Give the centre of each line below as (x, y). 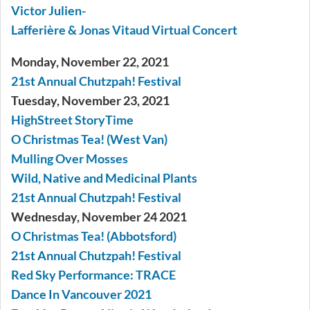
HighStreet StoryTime (72, 120)
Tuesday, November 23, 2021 (90, 101)
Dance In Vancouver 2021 (81, 294)
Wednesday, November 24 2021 (99, 217)
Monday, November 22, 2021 (90, 62)
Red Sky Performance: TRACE (93, 275)
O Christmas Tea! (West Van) (89, 139)
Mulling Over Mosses (70, 159)
